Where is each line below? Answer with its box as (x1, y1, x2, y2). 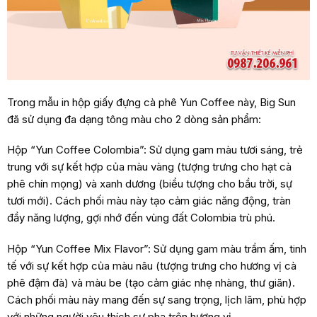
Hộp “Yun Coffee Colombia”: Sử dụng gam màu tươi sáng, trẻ (6, 143, 303, 157)
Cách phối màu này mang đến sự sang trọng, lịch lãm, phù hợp (6, 292, 306, 306)
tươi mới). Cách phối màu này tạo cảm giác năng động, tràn (6, 194, 291, 208)
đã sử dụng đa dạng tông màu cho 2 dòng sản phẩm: (6, 112, 261, 126)
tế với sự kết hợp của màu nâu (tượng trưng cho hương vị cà (6, 258, 296, 272)
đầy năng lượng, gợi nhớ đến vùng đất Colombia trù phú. (6, 211, 275, 225)
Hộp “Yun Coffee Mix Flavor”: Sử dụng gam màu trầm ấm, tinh (6, 241, 306, 255)
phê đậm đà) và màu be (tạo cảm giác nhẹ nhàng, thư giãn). (6, 275, 295, 289)
